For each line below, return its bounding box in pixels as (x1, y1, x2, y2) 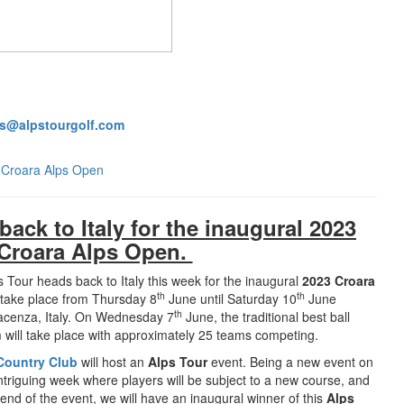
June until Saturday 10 (165, 289, 297, 308)
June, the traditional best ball (182, 308, 350, 326)
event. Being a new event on (207, 353, 373, 371)
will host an (81, 353, 148, 371)
